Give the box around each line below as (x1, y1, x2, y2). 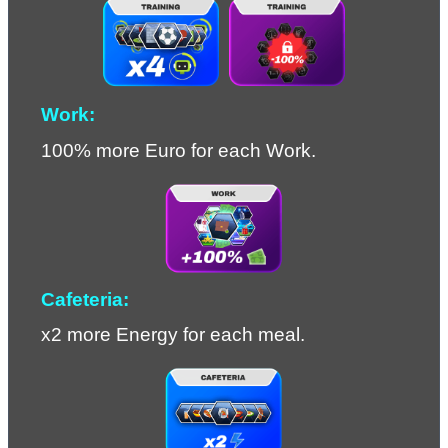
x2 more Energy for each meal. (41, 324, 305, 346)
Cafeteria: (41, 289, 129, 311)
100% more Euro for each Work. (41, 139, 316, 161)
